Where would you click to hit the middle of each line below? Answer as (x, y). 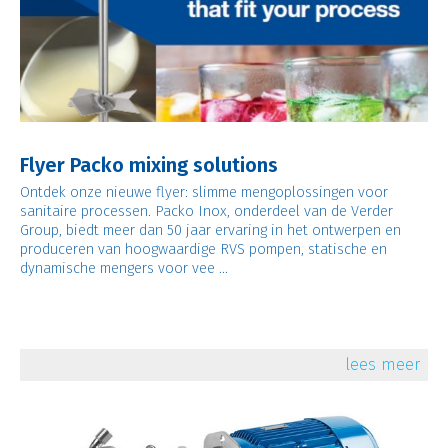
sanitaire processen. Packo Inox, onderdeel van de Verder (206, 210)
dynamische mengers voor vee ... (123, 267)
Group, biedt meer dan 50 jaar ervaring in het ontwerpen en (210, 229)
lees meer (383, 364)
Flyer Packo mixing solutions (148, 164)
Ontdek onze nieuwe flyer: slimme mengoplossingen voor (203, 191)
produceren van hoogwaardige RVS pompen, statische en (203, 248)
